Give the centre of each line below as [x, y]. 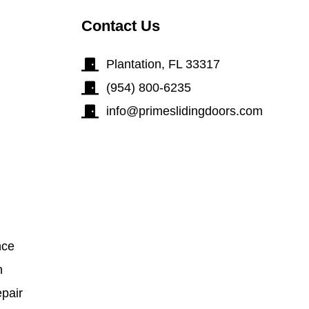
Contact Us [121, 26]
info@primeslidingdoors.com [185, 111]
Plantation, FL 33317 [163, 64]
